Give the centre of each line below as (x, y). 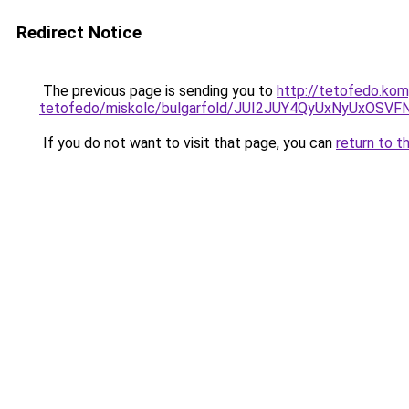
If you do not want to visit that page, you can (188, 143)
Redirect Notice (79, 32)
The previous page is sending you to (158, 91)
